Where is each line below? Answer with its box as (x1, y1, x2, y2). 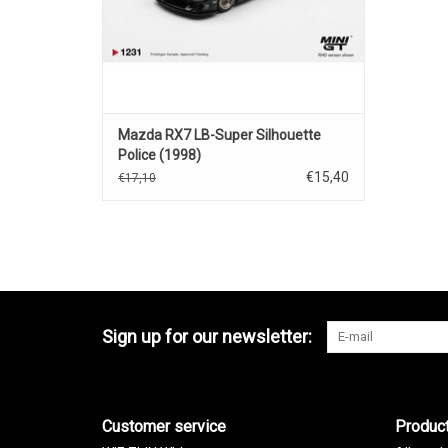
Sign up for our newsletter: (102, 326, 312, 348)
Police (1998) (118, 147, 201, 164)
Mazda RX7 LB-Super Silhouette (118, 127, 321, 144)
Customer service (102, 417, 226, 437)
